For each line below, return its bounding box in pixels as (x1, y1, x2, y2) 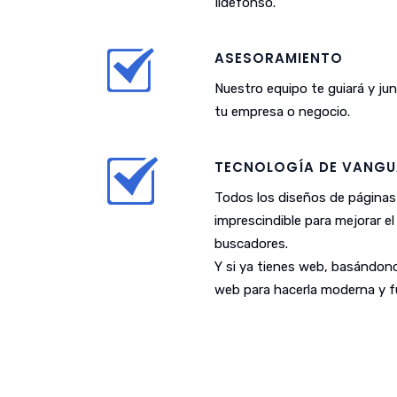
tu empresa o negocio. (214, 104, 350, 120)
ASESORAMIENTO (214, 49, 343, 67)
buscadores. (214, 236, 288, 252)
